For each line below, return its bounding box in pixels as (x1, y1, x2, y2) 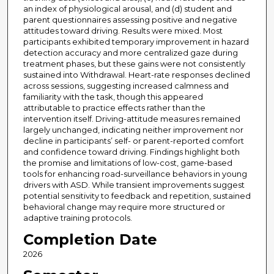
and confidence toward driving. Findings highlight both (23, 147, 240, 157)
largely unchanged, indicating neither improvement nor (23, 125, 243, 135)
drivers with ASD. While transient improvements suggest (23, 180, 245, 190)
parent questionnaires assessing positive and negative (23, 15, 237, 25)
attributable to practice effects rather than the (23, 103, 206, 113)
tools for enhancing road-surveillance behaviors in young (23, 169, 247, 179)
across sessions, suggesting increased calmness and (23, 81, 229, 91)
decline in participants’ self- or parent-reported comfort (23, 136, 244, 146)
